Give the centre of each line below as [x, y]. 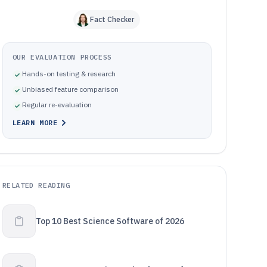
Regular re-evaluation [57, 105]
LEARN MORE [35, 122]
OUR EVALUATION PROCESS [62, 57]
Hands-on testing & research [69, 74]
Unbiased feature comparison [70, 89]
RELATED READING [36, 185]
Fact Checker [112, 19]
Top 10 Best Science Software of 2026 [110, 221]
